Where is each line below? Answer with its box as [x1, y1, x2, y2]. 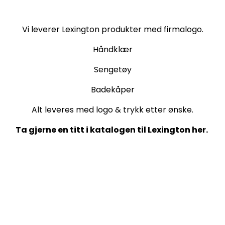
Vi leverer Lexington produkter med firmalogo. [22, 23, 203, 35]
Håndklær [92, 43, 133, 55]
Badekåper [90, 83, 135, 95]
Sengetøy [93, 63, 132, 75]
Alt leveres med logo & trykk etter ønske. [32, 103, 193, 116]
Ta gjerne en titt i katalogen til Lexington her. [16, 124, 209, 136]
